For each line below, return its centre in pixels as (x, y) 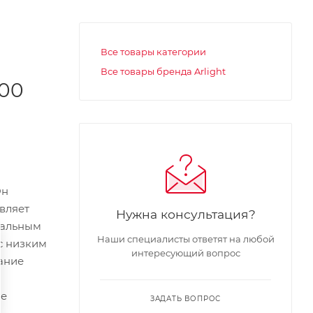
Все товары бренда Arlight (163, 71)
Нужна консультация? (185, 214)
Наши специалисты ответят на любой (185, 239)
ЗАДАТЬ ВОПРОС (185, 298)
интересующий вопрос (185, 253)
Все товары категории (153, 51)
